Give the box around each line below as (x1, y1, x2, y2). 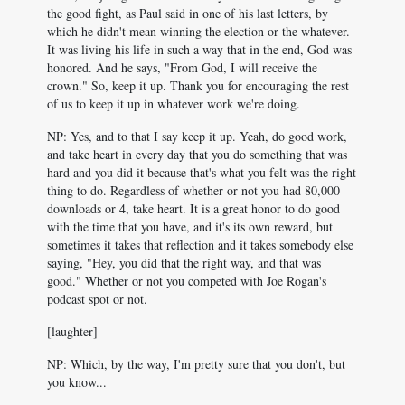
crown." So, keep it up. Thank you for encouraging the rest (47, 77, 349, 94)
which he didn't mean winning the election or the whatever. (47, 23, 350, 40)
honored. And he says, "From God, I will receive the (47, 59, 317, 76)
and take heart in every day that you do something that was (47, 146, 347, 163)
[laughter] (47, 323, 98, 340)
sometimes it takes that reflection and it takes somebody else (47, 236, 353, 253)
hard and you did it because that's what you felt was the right (47, 164, 356, 181)
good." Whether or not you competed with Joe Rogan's (47, 272, 326, 289)
